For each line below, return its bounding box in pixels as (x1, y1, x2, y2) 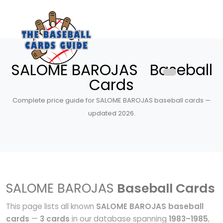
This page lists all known (6, 201, 96, 212)
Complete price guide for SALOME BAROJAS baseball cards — (12, 96, 211, 105)
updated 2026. (88, 109, 135, 118)
